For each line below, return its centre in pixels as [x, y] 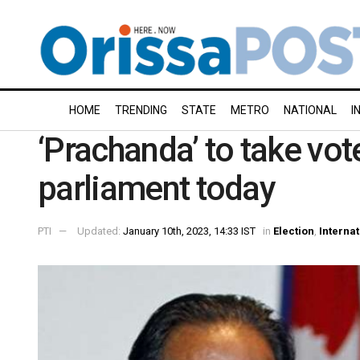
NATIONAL [310, 110]
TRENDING [141, 110]
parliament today [157, 188]
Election [294, 231]
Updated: [100, 231]
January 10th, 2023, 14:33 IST [189, 231]
